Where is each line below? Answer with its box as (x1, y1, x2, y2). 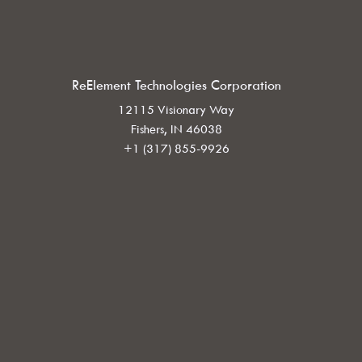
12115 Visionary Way (118, 102, 235, 118)
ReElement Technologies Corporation (71, 77, 281, 94)
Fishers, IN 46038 (130, 121, 222, 137)
